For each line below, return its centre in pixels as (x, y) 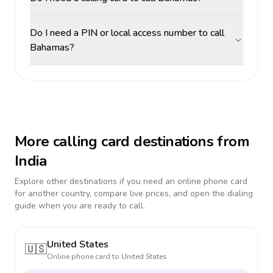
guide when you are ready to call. (80, 206)
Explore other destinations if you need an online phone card (131, 181)
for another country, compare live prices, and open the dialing (134, 193)
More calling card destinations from (132, 141)
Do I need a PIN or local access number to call (127, 33)
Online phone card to (84, 257)
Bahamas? (52, 48)
